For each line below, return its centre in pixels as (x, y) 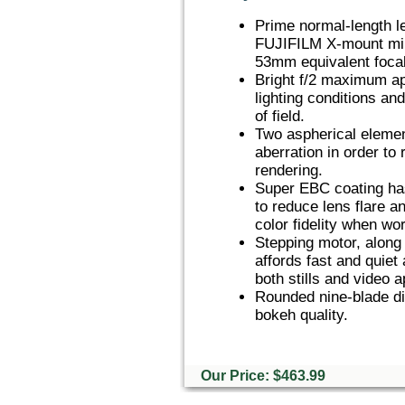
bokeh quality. (301, 316)
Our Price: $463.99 (261, 376)
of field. (280, 117)
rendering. (289, 171)
